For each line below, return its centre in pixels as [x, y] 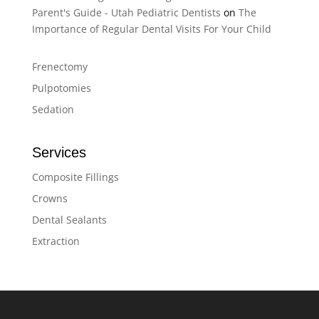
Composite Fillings [75, 177]
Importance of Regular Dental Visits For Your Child [151, 29]
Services [59, 152]
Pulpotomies [61, 88]
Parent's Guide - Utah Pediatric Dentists [126, 12]
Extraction [56, 241]
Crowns [49, 198]
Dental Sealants [69, 220]
